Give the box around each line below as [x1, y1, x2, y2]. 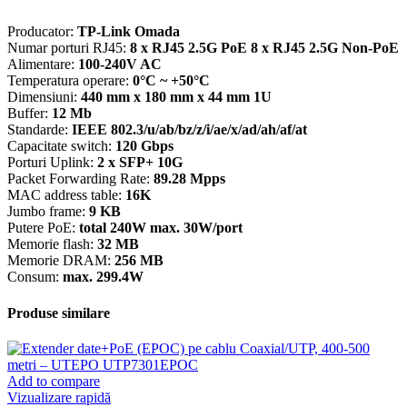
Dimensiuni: [7, 89, 81, 105]
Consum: [7, 269, 63, 285]
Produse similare [7, 304, 110, 321]
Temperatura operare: [7, 73, 133, 89]
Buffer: [7, 105, 52, 122]
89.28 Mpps [154, 171, 225, 187]
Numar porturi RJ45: [7, 40, 130, 56]
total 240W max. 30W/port [79, 220, 243, 236]
